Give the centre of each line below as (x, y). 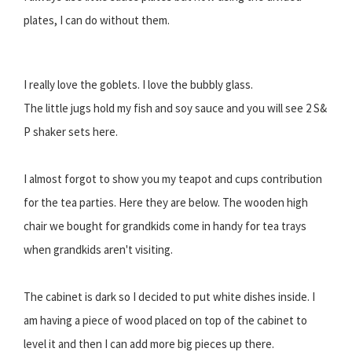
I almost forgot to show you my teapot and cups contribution (173, 178)
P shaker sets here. (71, 131)
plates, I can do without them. (97, 20)
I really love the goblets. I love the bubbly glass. (138, 84)
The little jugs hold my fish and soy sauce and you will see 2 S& (175, 108)
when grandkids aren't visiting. (98, 249)
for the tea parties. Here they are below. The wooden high (166, 202)
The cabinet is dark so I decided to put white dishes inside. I (169, 296)
